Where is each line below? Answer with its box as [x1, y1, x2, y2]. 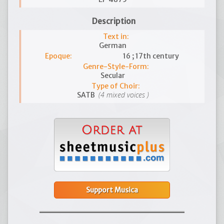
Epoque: [44, 51, 72, 60]
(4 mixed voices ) [96, 90, 149, 99]
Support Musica [86, 185, 138, 195]
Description [92, 16, 135, 26]
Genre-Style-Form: [82, 62, 149, 71]
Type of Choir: [91, 81, 140, 90]
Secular [100, 71, 125, 80]
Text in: [102, 32, 129, 41]
